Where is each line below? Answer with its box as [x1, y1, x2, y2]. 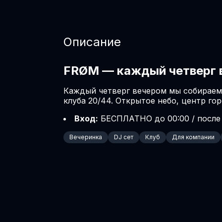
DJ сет [114, 133, 133, 141]
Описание [63, 35, 121, 49]
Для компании [172, 133, 215, 141]
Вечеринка [69, 133, 102, 141]
